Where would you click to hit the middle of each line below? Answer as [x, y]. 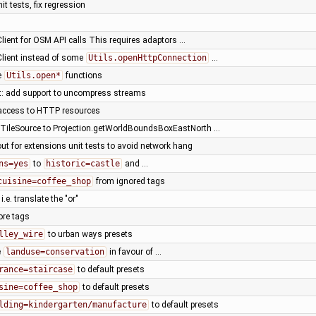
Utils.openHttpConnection [147, 57]
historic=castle [83, 163]
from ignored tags [129, 181]
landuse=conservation [55, 251]
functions [83, 75]
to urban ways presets [89, 234]
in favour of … [134, 251]
